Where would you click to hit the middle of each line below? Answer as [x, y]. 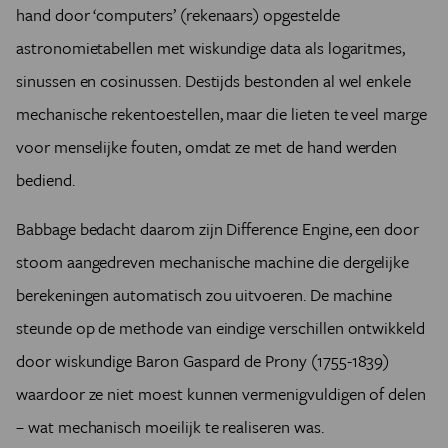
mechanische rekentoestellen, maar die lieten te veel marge [221, 113]
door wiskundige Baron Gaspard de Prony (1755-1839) [203, 360]
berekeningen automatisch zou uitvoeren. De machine [204, 294]
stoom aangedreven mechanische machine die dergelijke [213, 261]
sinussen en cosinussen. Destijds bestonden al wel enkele [213, 80]
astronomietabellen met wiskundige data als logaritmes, [211, 47]
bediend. [47, 179]
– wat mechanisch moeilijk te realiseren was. [172, 426]
